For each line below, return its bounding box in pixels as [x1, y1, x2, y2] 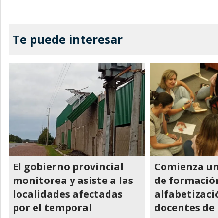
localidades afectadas [13, 187, 123, 200]
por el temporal [13, 201, 92, 214]
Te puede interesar [13, 31, 123, 47]
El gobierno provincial [13, 160, 124, 173]
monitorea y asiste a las [13, 174, 133, 187]
